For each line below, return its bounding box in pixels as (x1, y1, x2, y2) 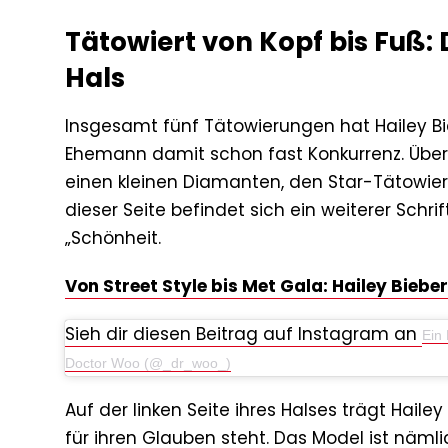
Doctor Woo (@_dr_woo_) (65, 355, 231, 372)
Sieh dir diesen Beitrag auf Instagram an (65, 322, 422, 347)
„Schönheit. (65, 226, 161, 251)
